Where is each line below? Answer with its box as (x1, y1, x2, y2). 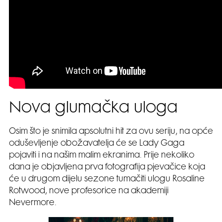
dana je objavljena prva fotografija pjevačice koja (9, 164, 205, 171)
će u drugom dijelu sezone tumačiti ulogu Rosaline (9, 175, 205, 183)
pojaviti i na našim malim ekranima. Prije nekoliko (9, 152, 194, 160)
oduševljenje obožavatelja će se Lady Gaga (9, 140, 184, 148)
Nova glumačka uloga (9, 101, 178, 116)
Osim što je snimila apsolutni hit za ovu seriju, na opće (9, 128, 213, 136)
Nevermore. (9, 199, 56, 207)
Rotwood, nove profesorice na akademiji (9, 187, 168, 195)
